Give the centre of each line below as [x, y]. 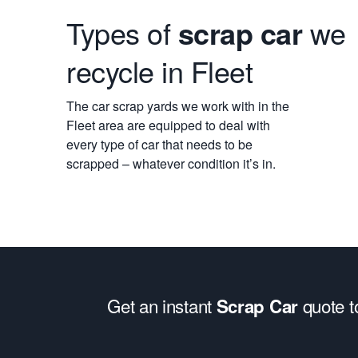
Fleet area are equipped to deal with [168, 125]
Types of [122, 32]
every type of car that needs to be [159, 144]
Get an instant [162, 305]
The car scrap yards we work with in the [178, 106]
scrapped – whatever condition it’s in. [171, 163]
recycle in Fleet [159, 71]
